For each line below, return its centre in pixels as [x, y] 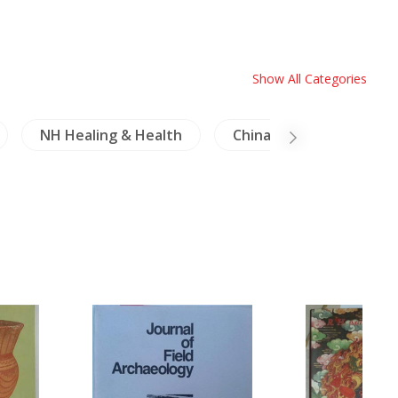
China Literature [289, 135]
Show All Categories [310, 79]
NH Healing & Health [111, 135]
